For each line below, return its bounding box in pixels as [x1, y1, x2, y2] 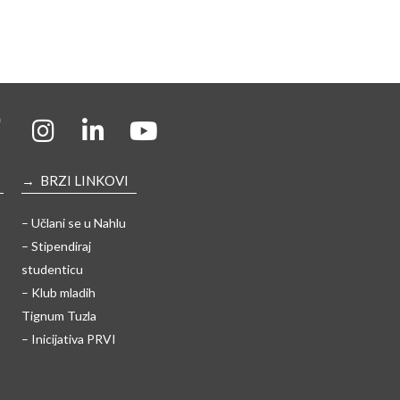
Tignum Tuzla [21, 307, 96, 323]
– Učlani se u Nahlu [21, 214, 126, 230]
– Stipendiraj [21, 237, 91, 254]
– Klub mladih [21, 284, 96, 300]
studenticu [21, 261, 83, 277]
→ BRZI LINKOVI [21, 171, 129, 188]
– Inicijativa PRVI [21, 330, 116, 346]
